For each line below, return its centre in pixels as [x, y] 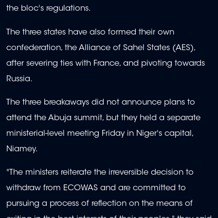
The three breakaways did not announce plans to [101, 102]
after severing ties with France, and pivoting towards [106, 64]
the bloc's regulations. [49, 9]
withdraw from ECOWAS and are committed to [96, 189]
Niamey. [22, 149]
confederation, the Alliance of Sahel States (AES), [101, 48]
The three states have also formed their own [90, 32]
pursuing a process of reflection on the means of [100, 204]
